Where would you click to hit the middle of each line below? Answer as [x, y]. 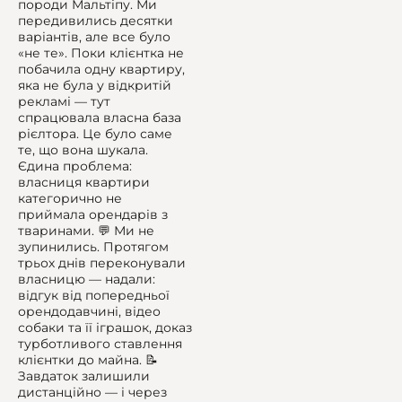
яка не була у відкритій [95, 85]
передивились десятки [96, 21]
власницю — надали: [87, 279]
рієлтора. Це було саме [95, 134]
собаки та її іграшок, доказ [105, 328]
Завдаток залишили [84, 376]
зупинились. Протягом [93, 247]
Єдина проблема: [75, 166]
